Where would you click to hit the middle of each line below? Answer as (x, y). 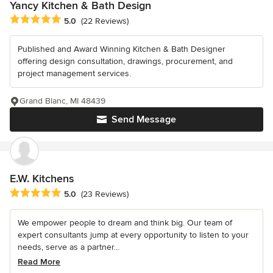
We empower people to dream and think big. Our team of (125, 222)
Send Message (144, 120)
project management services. (74, 74)
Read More (39, 261)
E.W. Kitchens (42, 179)
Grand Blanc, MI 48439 (62, 101)
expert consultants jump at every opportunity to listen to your (133, 235)
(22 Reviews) (105, 21)
